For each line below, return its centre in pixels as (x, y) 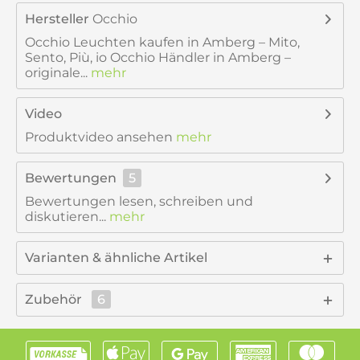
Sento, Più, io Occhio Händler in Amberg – (158, 57)
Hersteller (57, 19)
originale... (56, 73)
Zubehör (55, 299)
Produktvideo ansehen (99, 137)
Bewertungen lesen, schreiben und (139, 201)
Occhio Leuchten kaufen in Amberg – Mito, (162, 42)
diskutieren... (65, 217)
